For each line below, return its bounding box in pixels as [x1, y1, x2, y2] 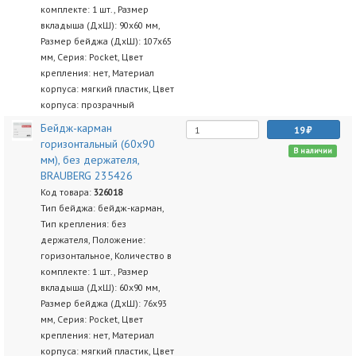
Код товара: [40, 186, 94, 198]
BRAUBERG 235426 [40, 168, 133, 183]
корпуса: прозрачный [40, 99, 134, 110]
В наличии [292, 145, 332, 156]
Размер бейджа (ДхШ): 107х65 [40, 35, 172, 47]
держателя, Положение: [40, 234, 145, 246]
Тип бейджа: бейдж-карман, [40, 202, 164, 214]
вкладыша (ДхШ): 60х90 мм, [40, 281, 160, 293]
